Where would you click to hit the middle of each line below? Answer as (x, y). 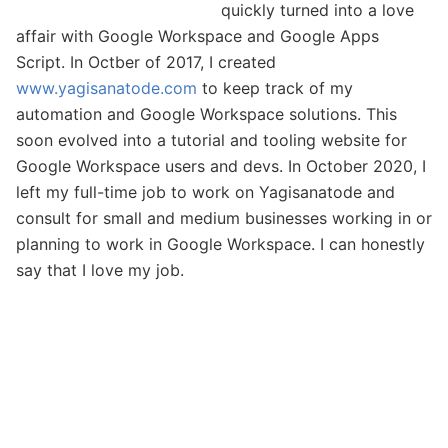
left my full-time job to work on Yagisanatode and (205, 192)
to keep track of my (275, 88)
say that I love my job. (100, 270)
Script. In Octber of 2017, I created (146, 62)
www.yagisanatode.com (106, 88)
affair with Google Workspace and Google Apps (197, 36)
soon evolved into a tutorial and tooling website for (211, 140)
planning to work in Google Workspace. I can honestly (220, 244)
